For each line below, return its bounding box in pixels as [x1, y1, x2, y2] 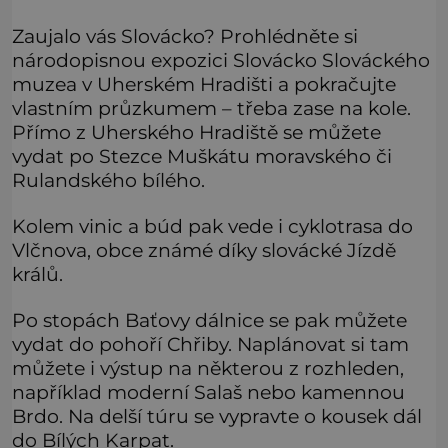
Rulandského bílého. [12, 167, 205, 192]
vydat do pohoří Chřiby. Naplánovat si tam [12, 332, 409, 357]
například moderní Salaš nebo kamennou [12, 380, 405, 405]
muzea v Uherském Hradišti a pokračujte [12, 71, 396, 96]
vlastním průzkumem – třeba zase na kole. [12, 95, 411, 120]
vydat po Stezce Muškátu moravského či [12, 143, 392, 168]
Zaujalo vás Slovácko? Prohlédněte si [12, 23, 358, 48]
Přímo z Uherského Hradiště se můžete [12, 119, 381, 144]
